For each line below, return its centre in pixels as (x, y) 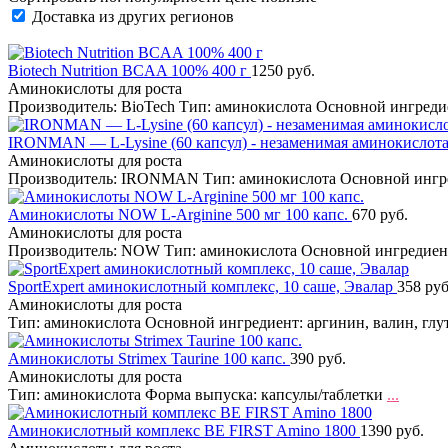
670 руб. (380, 214)
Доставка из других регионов (133, 16)
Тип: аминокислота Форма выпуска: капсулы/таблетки (197, 394)
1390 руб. (392, 430)
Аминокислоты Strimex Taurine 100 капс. (149, 358)
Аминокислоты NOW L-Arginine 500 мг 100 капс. (180, 214)
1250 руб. (283, 70)
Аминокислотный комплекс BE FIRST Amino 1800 (184, 430)
